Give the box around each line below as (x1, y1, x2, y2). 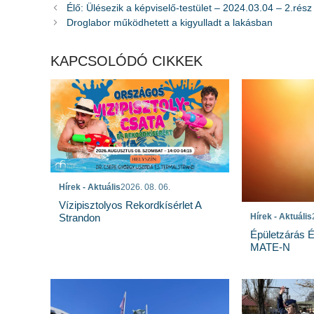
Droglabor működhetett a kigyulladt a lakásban (67, 17, 273, 29)
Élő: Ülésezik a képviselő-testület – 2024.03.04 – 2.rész (67, 2, 313, 14)
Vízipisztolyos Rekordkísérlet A (59, 198, 201, 211)
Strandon (59, 211, 106, 224)
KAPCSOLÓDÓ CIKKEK (50, 53, 203, 69)
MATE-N (250, 241, 290, 254)
